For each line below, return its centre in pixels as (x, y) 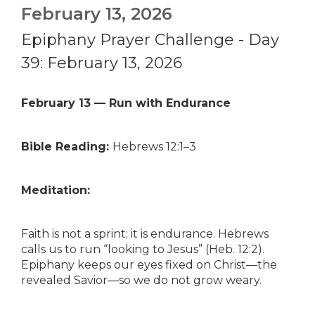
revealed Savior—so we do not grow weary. (141, 280)
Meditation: (56, 190)
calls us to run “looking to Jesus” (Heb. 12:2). (143, 249)
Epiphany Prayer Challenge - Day (150, 40)
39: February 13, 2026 (102, 63)
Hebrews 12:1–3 (154, 147)
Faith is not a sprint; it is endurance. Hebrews (145, 234)
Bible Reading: (67, 147)
